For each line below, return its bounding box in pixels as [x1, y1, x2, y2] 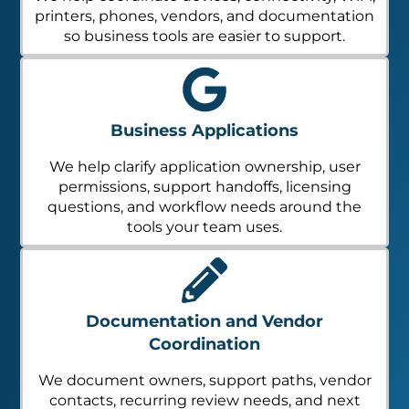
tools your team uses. [127, 208, 282, 226]
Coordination [149, 324, 260, 345]
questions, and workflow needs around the [47, 188, 362, 206]
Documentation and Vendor [86, 301, 323, 322]
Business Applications [110, 110, 299, 131]
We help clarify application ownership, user [48, 148, 361, 166]
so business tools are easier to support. [64, 17, 345, 36]
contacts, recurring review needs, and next [48, 382, 361, 400]
